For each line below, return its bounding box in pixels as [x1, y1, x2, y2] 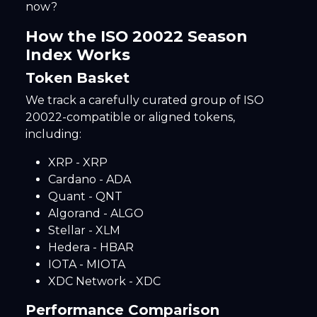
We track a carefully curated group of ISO [25, 93, 264, 108]
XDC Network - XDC [48, 275, 161, 289]
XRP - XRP [48, 156, 108, 170]
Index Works [25, 45, 130, 64]
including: [25, 127, 81, 142]
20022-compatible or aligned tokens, [25, 110, 235, 125]
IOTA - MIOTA [48, 258, 125, 272]
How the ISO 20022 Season [25, 27, 248, 46]
